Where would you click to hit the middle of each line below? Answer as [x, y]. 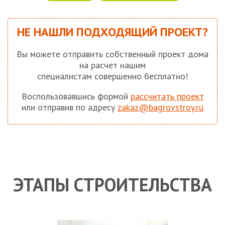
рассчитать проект [167, 96]
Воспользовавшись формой [76, 96]
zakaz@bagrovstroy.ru [160, 107]
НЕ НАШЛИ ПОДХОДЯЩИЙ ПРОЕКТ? [113, 32]
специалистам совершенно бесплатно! [113, 76]
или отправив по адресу [70, 107]
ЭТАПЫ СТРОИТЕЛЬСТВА [113, 185]
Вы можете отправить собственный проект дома [113, 54]
